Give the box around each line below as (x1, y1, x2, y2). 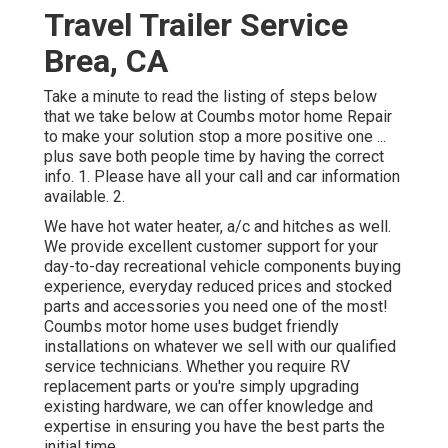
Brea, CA (44, 42, 168, 81)
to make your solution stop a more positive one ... (44, 127, 386, 147)
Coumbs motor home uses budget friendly (44, 317, 339, 337)
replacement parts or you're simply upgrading (44, 377, 359, 397)
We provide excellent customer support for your (44, 237, 378, 257)
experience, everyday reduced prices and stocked (44, 277, 392, 297)
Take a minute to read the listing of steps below (44, 87, 377, 107)
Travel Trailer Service (44, 6, 348, 45)
